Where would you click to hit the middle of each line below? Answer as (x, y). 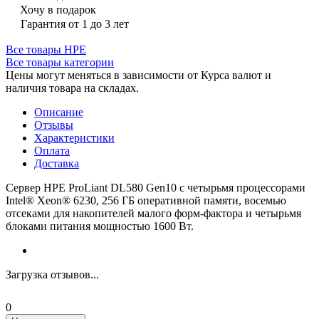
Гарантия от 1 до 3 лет (75, 24)
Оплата (52, 151)
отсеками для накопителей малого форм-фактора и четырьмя (153, 214)
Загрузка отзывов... (52, 275)
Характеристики (74, 138)
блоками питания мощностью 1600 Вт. (100, 226)
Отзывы (54, 125)
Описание (59, 113)
